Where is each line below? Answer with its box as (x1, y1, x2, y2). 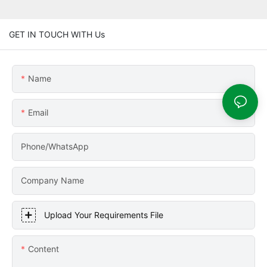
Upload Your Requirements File (44, 209, 163, 220)
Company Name (21, 175, 84, 185)
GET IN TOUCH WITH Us (9, 29, 105, 39)
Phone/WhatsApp (21, 141, 89, 151)
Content (28, 243, 59, 254)
